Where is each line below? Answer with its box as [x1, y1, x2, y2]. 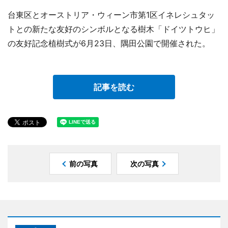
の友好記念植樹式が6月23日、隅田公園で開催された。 [8, 38, 210, 48]
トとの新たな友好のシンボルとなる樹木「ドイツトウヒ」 [8, 23, 219, 34]
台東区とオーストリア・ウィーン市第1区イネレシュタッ [8, 9, 215, 20]
